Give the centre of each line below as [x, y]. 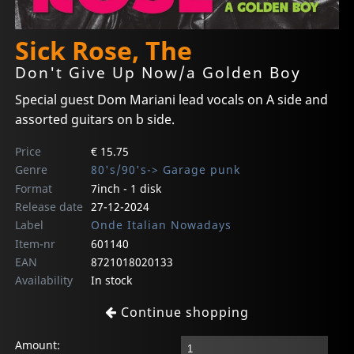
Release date [49, 206]
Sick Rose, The [104, 51]
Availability [44, 280]
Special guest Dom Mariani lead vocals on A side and [172, 99]
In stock [111, 280]
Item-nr [36, 243]
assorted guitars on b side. [95, 119]
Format [34, 188]
